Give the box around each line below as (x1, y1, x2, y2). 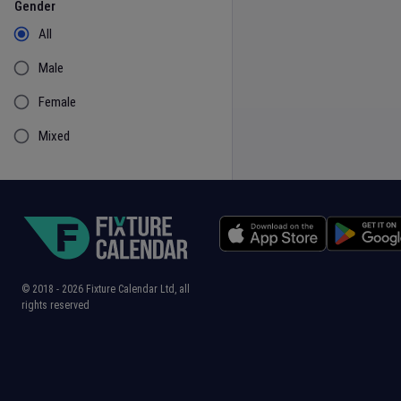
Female (38, 94, 76, 110)
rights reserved (21, 299, 90, 311)
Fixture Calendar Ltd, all (83, 283, 190, 295)
